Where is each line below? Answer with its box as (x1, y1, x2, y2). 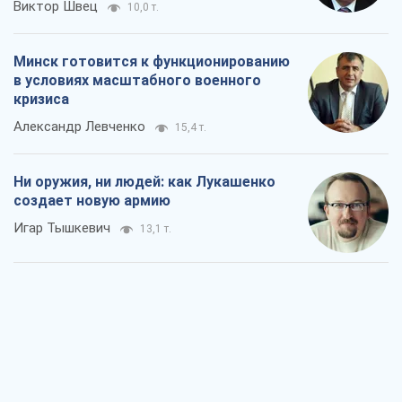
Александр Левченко (13, 118, 145, 135)
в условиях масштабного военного (13, 72, 261, 90)
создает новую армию (13, 192, 170, 210)
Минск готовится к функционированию (13, 53, 290, 71)
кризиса (13, 91, 69, 109)
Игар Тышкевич (13, 220, 110, 237)
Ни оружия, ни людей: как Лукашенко (13, 173, 275, 191)
